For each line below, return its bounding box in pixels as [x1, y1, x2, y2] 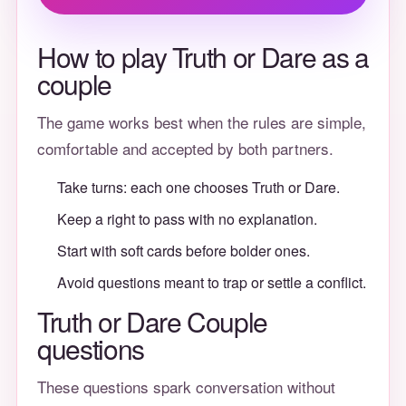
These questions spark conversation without [37, 375, 335, 398]
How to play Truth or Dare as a [37, 37, 369, 76]
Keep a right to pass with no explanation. [57, 208, 317, 229]
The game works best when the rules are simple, [37, 111, 366, 133]
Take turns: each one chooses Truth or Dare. [57, 177, 340, 198]
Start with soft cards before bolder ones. [57, 240, 310, 261]
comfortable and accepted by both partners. [37, 137, 333, 159]
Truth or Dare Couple [37, 302, 267, 341]
